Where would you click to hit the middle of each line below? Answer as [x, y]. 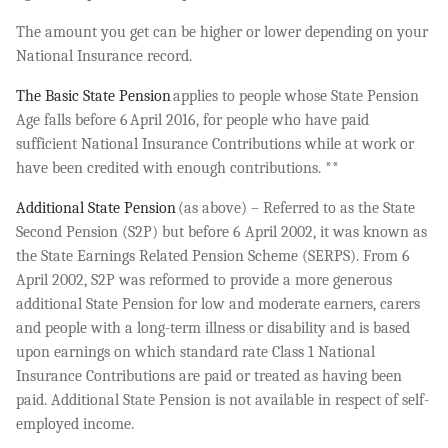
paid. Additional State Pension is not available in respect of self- [222, 399]
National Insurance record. [106, 55]
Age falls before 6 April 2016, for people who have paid [192, 119]
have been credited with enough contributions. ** [179, 167]
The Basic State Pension [93, 95]
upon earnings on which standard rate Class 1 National [195, 351]
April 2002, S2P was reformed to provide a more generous [204, 279]
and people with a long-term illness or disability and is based [213, 327]
